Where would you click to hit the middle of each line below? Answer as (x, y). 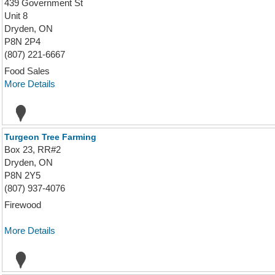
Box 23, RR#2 (33, 149)
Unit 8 (16, 16)
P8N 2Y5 (22, 175)
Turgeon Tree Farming (50, 137)
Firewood (23, 205)
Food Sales (27, 71)
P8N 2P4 (22, 41)
